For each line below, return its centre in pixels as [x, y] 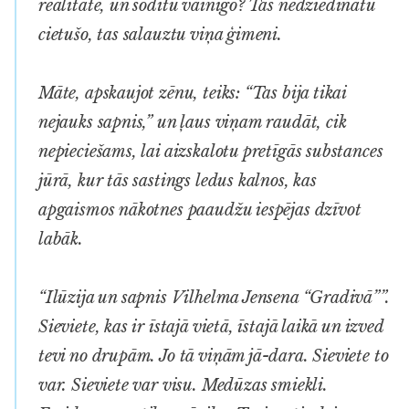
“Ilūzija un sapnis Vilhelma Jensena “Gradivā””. [214, 297]
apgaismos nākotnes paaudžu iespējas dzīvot [200, 210]
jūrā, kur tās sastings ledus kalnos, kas [178, 180]
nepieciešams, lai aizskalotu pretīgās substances [211, 151]
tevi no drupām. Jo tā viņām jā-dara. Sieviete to [214, 356]
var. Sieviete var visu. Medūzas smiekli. [183, 385]
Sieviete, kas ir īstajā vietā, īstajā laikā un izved [211, 326]
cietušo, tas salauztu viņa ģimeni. [160, 34]
